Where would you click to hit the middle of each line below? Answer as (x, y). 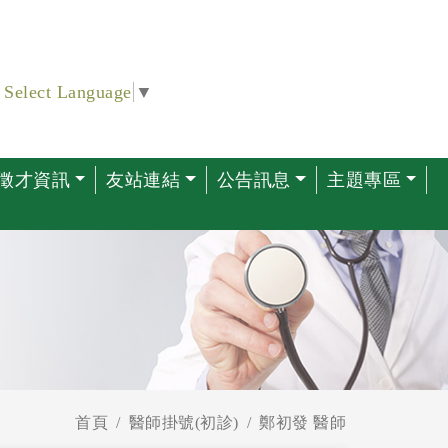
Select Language (68, 91)
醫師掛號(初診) (183, 422)
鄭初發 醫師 (302, 422)
